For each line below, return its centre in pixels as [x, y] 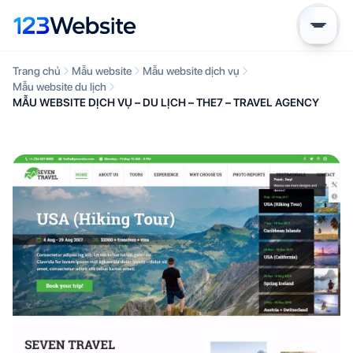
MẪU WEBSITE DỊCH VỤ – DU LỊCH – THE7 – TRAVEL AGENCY [166, 102]
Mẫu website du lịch [59, 87]
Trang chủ [37, 71]
